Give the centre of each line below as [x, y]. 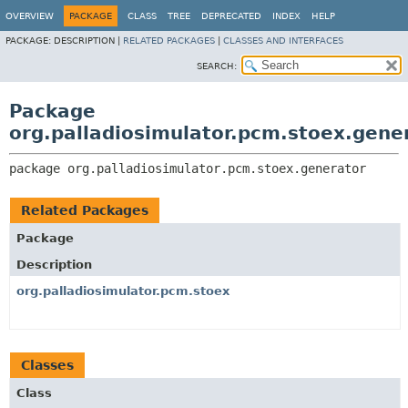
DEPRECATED [231, 16]
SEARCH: [217, 66]
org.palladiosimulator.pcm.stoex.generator [217, 168]
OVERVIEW [30, 16]
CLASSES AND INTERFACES [283, 41]
